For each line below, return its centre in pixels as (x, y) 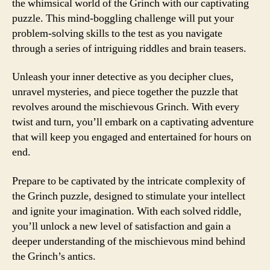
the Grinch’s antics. (54, 256)
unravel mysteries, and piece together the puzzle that (125, 92)
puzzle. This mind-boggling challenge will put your (123, 18)
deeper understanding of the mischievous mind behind (129, 241)
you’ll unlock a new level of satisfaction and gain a (121, 226)
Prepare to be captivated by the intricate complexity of (129, 181)
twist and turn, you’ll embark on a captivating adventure (133, 122)
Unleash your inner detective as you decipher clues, (123, 77)
